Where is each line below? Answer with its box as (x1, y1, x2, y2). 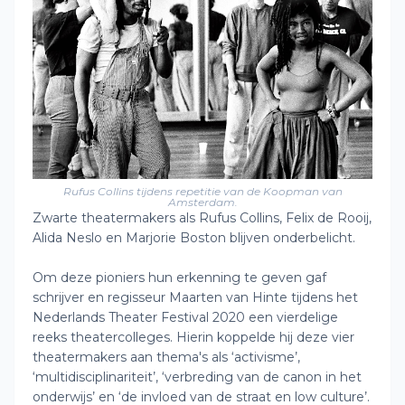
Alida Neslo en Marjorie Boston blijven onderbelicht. (33, 230, 359, 246)
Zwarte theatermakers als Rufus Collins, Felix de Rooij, (33, 210, 372, 226)
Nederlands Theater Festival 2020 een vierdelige (33, 309, 338, 325)
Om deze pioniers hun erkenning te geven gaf (33, 269, 326, 286)
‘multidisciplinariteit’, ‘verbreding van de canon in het (33, 369, 362, 385)
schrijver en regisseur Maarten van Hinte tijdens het (33, 289, 358, 306)
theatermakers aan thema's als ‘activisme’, (33, 349, 300, 365)
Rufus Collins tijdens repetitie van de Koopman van (62, 184, 343, 198)
